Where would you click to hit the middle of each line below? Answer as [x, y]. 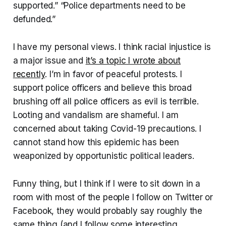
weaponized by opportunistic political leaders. [103, 156]
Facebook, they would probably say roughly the [108, 211]
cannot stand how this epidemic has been [96, 142]
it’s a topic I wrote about [133, 60]
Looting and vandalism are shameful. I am [96, 115]
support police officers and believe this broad [102, 88]
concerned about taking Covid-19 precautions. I [107, 128]
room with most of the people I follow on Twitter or [113, 197]
